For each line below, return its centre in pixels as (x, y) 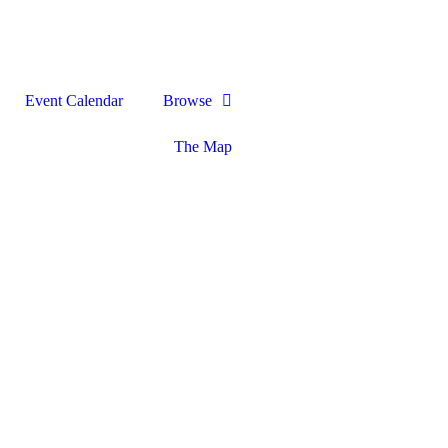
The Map (203, 146)
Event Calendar (74, 100)
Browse (187, 100)
